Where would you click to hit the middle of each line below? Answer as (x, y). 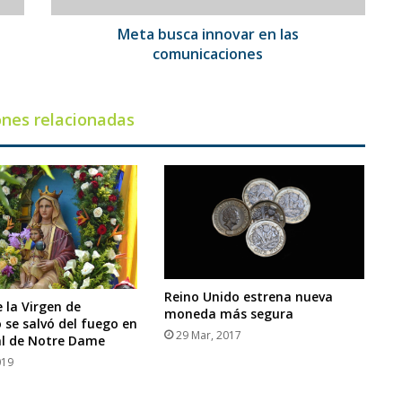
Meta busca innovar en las (208, 35)
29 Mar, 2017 (209, 335)
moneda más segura (229, 313)
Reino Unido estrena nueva (249, 296)
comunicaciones (208, 54)
